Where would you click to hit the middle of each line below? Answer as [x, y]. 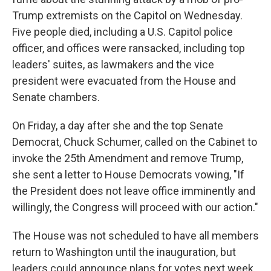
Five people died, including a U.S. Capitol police [122, 32]
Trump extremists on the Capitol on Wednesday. [127, 15]
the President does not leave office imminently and [134, 191]
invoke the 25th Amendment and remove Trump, [128, 158]
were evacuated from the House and [148, 81]
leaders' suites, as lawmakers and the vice [113, 64]
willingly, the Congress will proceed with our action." [135, 207]
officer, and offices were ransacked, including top [129, 48]
